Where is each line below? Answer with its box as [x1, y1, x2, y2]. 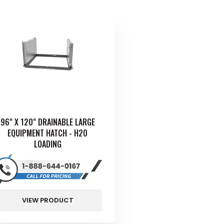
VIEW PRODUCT [21, 195, 73, 205]
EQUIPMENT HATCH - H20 [7, 127, 88, 139]
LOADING [33, 138, 61, 150]
